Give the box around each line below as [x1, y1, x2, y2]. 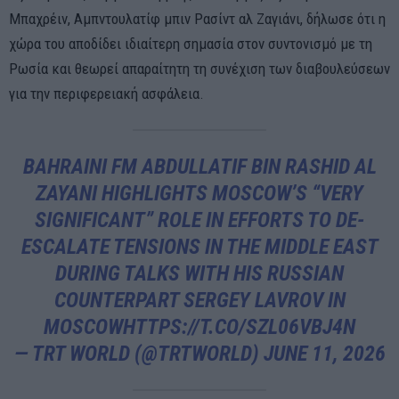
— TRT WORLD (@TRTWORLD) [13, 341, 264, 367]
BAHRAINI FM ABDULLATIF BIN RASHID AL [22, 154, 377, 180]
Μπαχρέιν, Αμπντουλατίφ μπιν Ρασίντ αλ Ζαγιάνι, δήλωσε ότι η [9, 10, 386, 28]
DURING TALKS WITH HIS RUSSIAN [55, 261, 344, 287]
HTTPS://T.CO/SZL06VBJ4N [123, 314, 355, 340]
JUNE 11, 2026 [263, 341, 386, 367]
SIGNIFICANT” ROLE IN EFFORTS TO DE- [35, 208, 364, 233]
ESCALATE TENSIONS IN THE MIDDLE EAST [20, 234, 379, 260]
